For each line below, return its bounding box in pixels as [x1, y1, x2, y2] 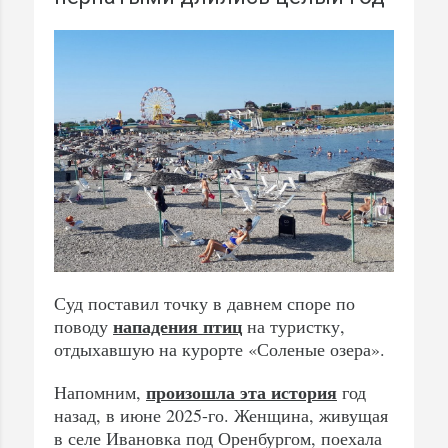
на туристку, [242, 314, 345, 339]
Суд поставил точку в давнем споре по [54, 291, 355, 316]
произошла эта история [146, 379, 337, 406]
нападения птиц [113, 313, 242, 340]
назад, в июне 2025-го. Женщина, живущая [54, 403, 388, 428]
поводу [54, 314, 113, 339]
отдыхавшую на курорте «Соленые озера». [54, 337, 385, 362]
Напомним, [54, 380, 146, 405]
